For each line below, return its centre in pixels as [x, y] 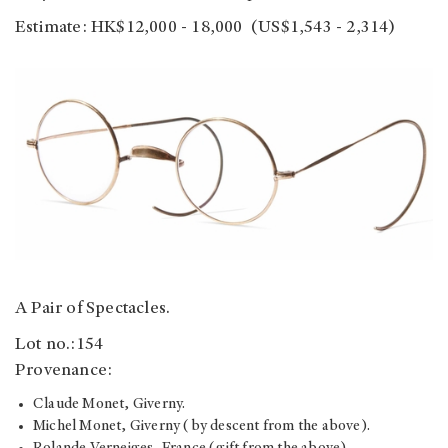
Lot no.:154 [59, 345]
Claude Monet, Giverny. [109, 405]
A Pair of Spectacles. [93, 309]
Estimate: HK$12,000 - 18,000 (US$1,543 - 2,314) [205, 28]
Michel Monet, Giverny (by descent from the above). [201, 427]
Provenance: [64, 371]
